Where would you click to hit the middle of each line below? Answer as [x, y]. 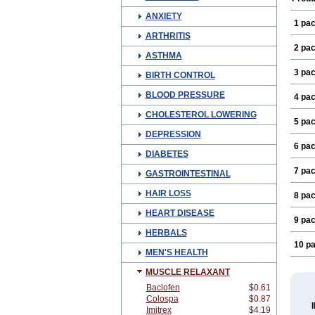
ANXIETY [163, 16]
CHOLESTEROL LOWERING [201, 115]
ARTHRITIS [168, 36]
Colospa [162, 299]
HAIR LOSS [168, 193]
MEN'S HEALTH [176, 252]
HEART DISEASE [180, 213]
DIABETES [167, 154]
